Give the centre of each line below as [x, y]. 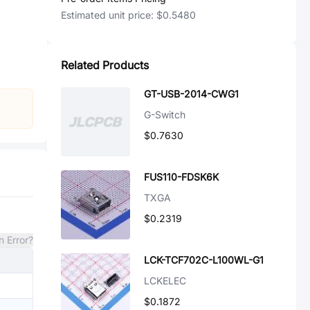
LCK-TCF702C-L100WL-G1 [204, 260]
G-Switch [165, 115]
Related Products [105, 65]
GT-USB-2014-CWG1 [191, 94]
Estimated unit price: [109, 15]
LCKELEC [165, 281]
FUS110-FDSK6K [181, 177]
